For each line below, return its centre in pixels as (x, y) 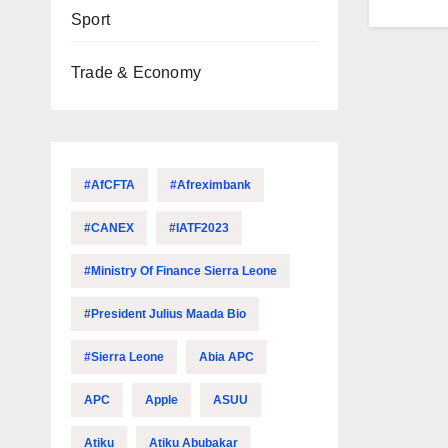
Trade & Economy (136, 72)
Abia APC (226, 357)
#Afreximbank (210, 185)
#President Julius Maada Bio (165, 314)
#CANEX (109, 228)
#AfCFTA (109, 185)
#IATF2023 (199, 228)
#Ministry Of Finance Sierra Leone (180, 271)
